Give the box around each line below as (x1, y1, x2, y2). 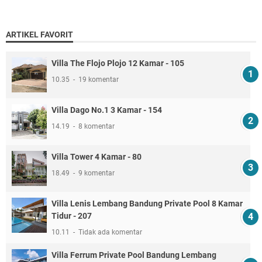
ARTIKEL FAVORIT (6, 29, 73, 39)
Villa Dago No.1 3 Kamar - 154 (51, 105, 162, 115)
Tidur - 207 (51, 211, 92, 220)
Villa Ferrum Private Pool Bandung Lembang (51, 250, 216, 260)
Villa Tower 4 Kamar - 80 (51, 151, 142, 161)
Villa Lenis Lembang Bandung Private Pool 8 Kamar (51, 198, 243, 208)
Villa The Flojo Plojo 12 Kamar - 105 (51, 58, 184, 68)
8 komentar (78, 122, 115, 130)
